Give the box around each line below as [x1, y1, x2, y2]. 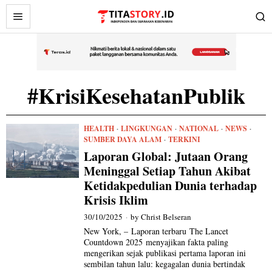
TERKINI [168, 134, 201, 144]
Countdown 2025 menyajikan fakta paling [84, 236, 229, 248]
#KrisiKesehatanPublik [27, 80, 245, 111]
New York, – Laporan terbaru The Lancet [84, 225, 229, 237]
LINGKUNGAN [121, 123, 173, 134]
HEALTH [84, 123, 115, 134]
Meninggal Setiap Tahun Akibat [84, 162, 251, 180]
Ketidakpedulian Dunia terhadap [84, 177, 257, 194]
